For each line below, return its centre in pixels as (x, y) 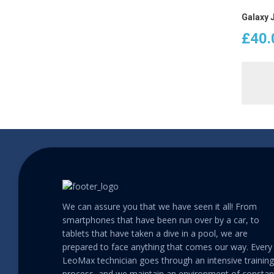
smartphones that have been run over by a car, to (161, 220)
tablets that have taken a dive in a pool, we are (155, 233)
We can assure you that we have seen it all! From (160, 206)
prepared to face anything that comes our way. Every (167, 247)
